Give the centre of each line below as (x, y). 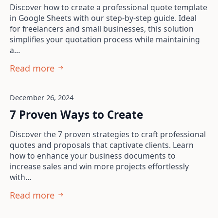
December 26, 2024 (42, 97)
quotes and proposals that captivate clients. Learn (102, 145)
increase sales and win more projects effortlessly (99, 166)
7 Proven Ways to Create (76, 115)
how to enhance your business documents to (93, 156)
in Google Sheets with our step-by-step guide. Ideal (103, 18)
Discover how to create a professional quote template (109, 7)
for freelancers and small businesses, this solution (102, 29)
